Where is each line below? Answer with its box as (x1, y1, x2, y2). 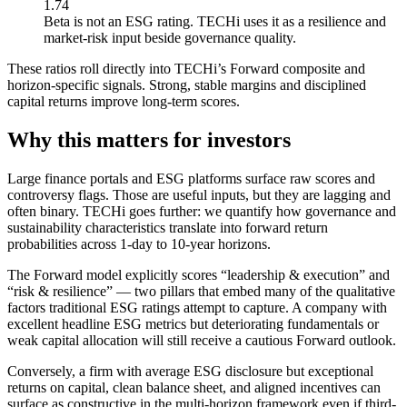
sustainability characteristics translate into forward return (7, 219, 328, 235)
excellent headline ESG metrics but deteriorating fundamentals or (7, 315, 379, 332)
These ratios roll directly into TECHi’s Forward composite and (7, 60, 365, 76)
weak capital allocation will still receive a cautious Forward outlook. (7, 332, 396, 348)
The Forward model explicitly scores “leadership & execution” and (7, 266, 390, 283)
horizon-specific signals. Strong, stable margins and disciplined (7, 76, 366, 93)
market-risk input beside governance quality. (44, 29, 296, 45)
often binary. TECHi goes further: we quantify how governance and (7, 203, 396, 219)
